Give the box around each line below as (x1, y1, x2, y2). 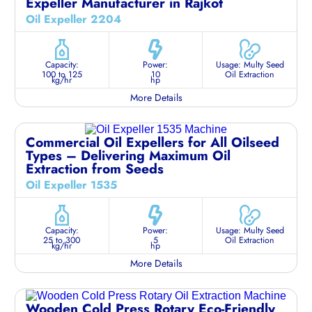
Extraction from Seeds (26, 159, 164, 179)
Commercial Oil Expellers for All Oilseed (26, 132, 279, 153)
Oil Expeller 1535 (26, 177, 117, 194)
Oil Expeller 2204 (26, 10, 121, 27)
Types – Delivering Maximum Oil (26, 146, 231, 166)
